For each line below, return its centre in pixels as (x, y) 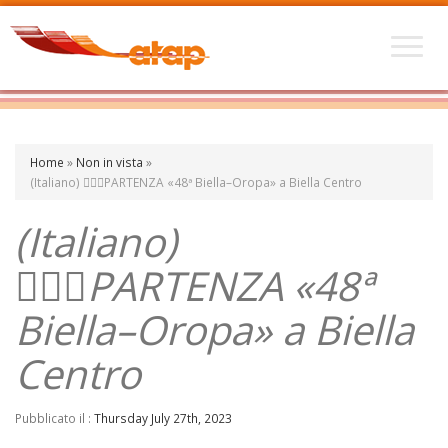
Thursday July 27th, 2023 (163, 418)
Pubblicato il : (54, 418)
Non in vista (109, 162)
